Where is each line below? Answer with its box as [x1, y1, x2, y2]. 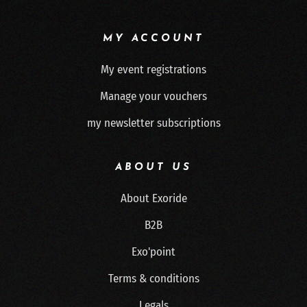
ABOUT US [115, 162, 192, 173]
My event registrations [101, 62, 206, 77]
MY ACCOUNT [103, 34, 204, 44]
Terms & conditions [108, 271, 199, 286]
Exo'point [132, 245, 175, 259]
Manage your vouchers [100, 89, 207, 103]
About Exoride [120, 191, 187, 206]
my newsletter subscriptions [86, 116, 221, 130]
